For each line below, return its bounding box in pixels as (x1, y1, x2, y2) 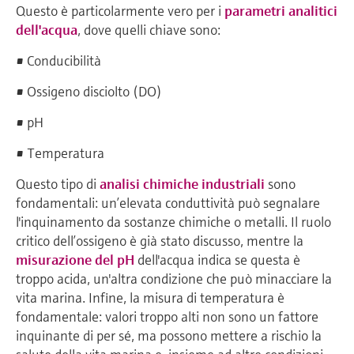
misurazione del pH (16, 250, 134, 269)
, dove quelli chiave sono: (77, 21, 220, 40)
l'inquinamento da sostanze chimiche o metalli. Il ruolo (16, 213, 331, 232)
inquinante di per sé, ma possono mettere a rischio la (16, 326, 322, 345)
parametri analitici (224, 2, 337, 21)
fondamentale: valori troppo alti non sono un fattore (16, 307, 318, 326)
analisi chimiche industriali (100, 175, 265, 194)
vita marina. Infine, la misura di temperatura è (16, 288, 284, 307)
